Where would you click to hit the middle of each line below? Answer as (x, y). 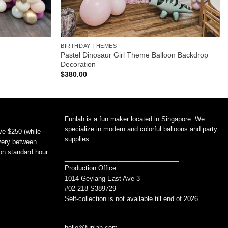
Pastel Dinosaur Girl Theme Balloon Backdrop (135, 55)
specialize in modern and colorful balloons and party (141, 129)
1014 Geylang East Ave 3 (102, 178)
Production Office (90, 168)
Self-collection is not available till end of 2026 (131, 198)
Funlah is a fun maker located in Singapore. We (135, 119)
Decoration (78, 64)
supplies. (78, 139)
